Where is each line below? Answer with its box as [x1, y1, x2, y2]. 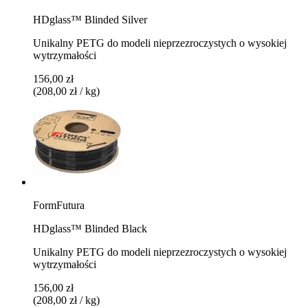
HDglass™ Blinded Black [33, 222, 147, 234]
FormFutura [33, 199, 85, 211]
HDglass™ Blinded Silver [33, 13, 147, 25]
